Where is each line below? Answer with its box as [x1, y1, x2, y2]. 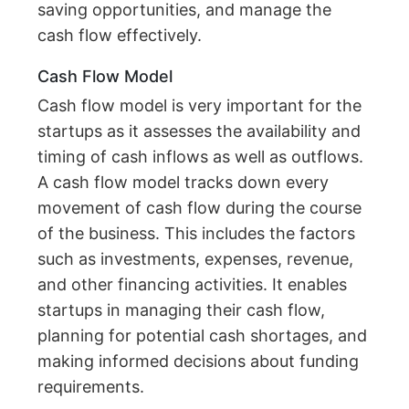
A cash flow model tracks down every [37, 173, 330, 193]
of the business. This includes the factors [37, 224, 356, 244]
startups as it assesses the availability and [37, 121, 362, 142]
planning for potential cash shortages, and [37, 326, 368, 346]
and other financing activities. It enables [37, 275, 348, 295]
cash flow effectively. [37, 26, 203, 46]
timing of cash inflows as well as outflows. [37, 147, 364, 167]
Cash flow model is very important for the [37, 96, 362, 116]
